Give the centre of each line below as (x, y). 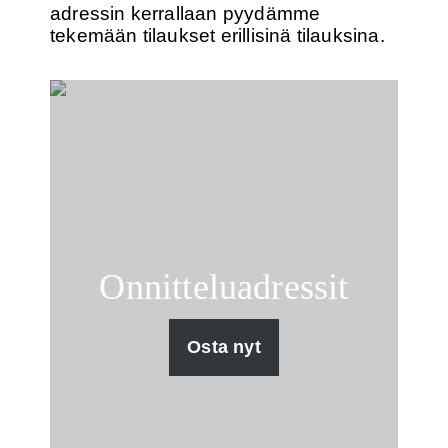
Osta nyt (224, 347)
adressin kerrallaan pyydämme (185, 13)
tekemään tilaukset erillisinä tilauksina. (217, 35)
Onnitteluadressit (224, 287)
